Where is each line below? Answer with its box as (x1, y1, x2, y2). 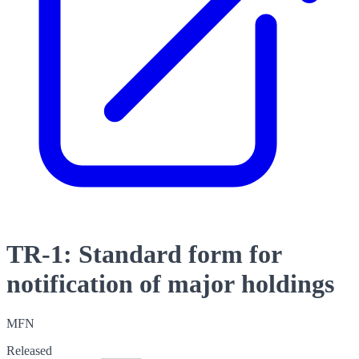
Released (6, 343, 52, 357)
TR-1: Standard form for (6, 240, 282, 269)
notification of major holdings (6, 269, 334, 299)
